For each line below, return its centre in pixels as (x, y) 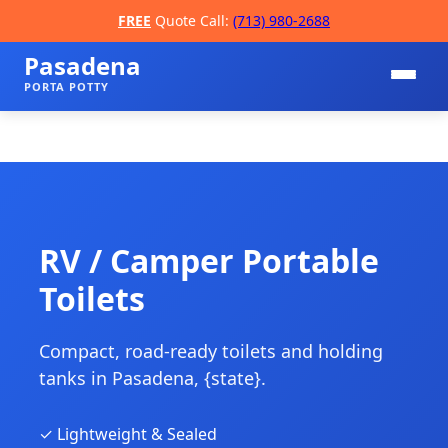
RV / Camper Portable (209, 260)
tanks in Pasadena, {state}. (152, 378)
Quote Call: (192, 20)
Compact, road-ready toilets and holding (211, 351)
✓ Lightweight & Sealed (128, 434)
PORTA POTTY (66, 86)
